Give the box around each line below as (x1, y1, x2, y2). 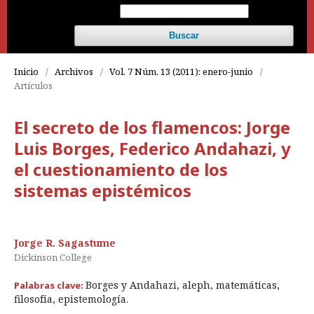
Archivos (55, 65, 93, 78)
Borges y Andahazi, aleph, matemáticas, (86, 278, 280, 292)
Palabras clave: (14, 279, 86, 292)
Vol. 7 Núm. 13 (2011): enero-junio (109, 65, 253, 78)
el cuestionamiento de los (14, 158, 228, 182)
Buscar (169, 30, 200, 41)
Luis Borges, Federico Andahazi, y (14, 137, 291, 161)
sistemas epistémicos (14, 179, 191, 203)
